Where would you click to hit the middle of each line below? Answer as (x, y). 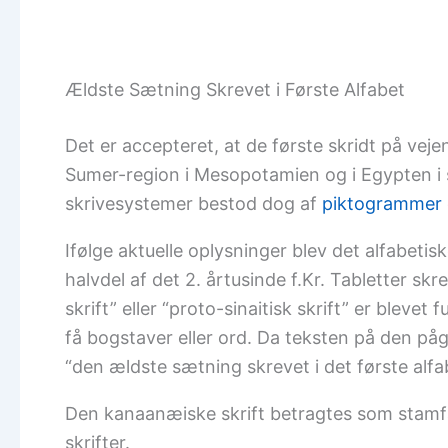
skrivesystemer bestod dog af (193, 203)
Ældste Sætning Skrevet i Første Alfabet (235, 89)
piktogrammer (382, 203)
